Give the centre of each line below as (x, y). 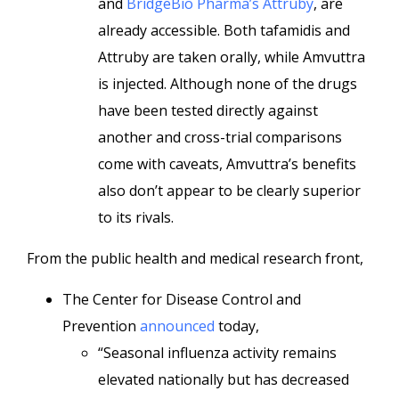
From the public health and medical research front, (195, 258)
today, (237, 326)
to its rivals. (136, 217)
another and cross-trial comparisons (220, 137)
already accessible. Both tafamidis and (224, 30)
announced (177, 326)
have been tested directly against (208, 110)
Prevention (101, 326)
